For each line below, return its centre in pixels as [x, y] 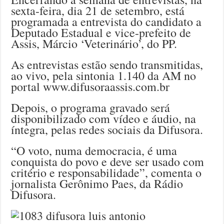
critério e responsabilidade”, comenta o [106, 173]
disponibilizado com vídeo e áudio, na [104, 119]
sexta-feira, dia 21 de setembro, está [98, 11]
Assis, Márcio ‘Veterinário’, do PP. [94, 44]
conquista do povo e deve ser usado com [108, 162]
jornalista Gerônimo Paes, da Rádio [97, 184]
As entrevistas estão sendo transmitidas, [107, 65]
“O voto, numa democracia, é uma [94, 151]
